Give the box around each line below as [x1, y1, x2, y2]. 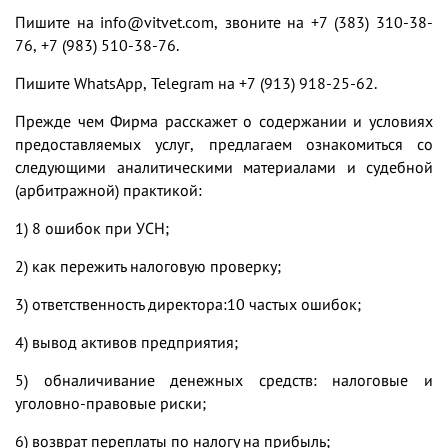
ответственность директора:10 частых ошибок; [32, 293, 361, 314]
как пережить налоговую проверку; [32, 255, 281, 276]
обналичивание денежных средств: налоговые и [43, 369, 434, 390]
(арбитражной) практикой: [15, 179, 202, 200]
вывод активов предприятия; [28, 331, 238, 352]
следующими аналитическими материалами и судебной [15, 156, 433, 177]
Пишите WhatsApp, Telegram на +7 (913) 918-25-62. [15, 72, 377, 93]
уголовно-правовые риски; [15, 392, 206, 413]
